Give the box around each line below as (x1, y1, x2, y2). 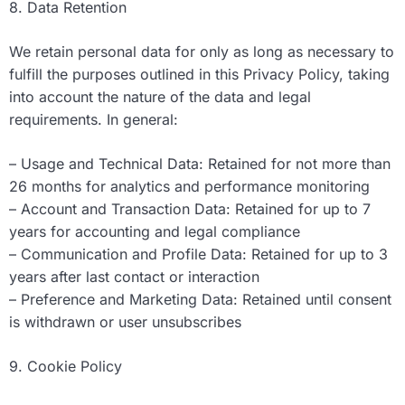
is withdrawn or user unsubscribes (9, 313, 241, 332)
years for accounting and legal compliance (9, 222, 300, 241)
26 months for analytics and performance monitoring (9, 177, 370, 196)
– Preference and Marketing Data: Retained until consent (9, 290, 391, 309)
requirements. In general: (9, 110, 178, 129)
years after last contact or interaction (9, 268, 259, 287)
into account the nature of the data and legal (9, 88, 311, 107)
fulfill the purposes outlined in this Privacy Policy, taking (9, 65, 390, 84)
